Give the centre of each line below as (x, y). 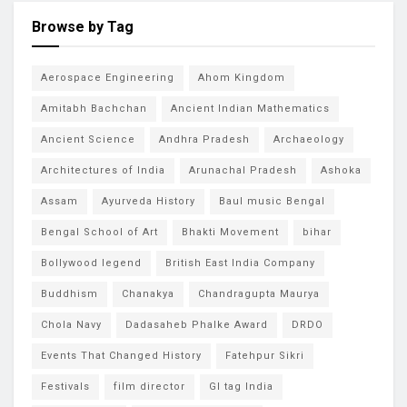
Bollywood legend (91, 263)
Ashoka (341, 170)
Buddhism (69, 293)
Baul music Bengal (272, 201)
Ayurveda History (149, 201)
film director (149, 386)
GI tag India (241, 386)
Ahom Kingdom (242, 77)
